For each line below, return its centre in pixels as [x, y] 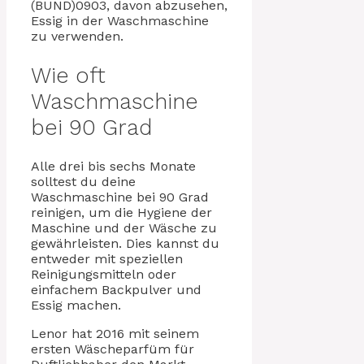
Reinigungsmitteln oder [104, 275]
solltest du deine [83, 182]
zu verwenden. [77, 37]
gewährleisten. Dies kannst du [125, 244]
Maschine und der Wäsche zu [124, 228]
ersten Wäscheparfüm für [113, 349]
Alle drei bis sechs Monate [113, 167]
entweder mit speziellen [107, 259]
